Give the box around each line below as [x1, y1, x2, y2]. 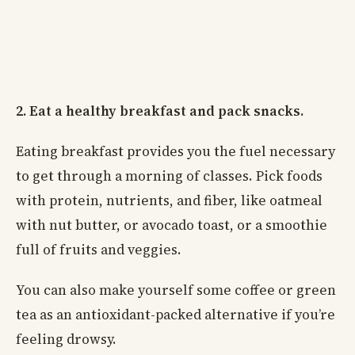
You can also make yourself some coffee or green [16, 281, 336, 300]
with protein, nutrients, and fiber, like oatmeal [16, 191, 323, 211]
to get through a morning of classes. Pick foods [16, 166, 323, 186]
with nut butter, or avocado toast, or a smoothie [16, 216, 327, 235]
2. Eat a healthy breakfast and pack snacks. [16, 101, 303, 121]
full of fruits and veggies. [16, 240, 181, 260]
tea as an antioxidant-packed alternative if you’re [16, 305, 335, 325]
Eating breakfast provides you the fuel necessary [16, 142, 335, 162]
